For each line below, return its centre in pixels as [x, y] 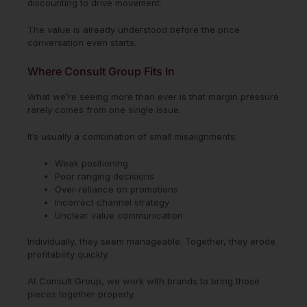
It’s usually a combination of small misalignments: [132, 136]
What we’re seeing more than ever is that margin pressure [153, 96]
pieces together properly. [81, 294]
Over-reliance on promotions [116, 189]
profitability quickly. [68, 254]
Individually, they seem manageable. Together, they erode [151, 241]
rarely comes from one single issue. [104, 109]
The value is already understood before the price [134, 29]
